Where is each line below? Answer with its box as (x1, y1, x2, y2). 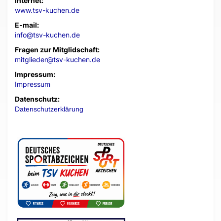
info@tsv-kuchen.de (15, 31, 80, 39)
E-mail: (15, 21, 39, 30)
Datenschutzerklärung (15, 105, 83, 113)
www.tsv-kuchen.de (15, 6, 79, 15)
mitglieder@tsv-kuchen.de (15, 55, 100, 64)
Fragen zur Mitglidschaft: (15, 45, 100, 54)
